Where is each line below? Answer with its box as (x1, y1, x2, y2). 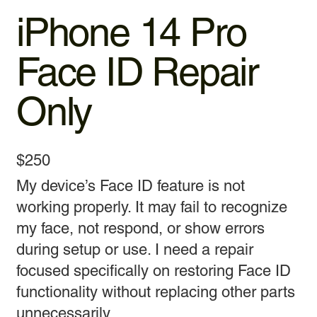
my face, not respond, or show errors (16, 219, 265, 237)
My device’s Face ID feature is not (16, 176, 246, 195)
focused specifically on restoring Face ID (16, 261, 292, 279)
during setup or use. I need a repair (16, 240, 254, 258)
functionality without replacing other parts (16, 282, 296, 301)
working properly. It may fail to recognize (16, 197, 288, 216)
